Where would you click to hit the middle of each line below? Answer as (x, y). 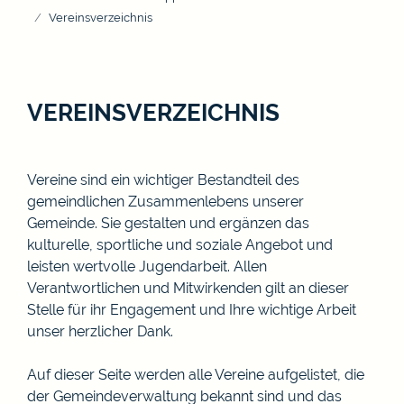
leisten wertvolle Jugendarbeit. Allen (147, 266)
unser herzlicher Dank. (100, 331)
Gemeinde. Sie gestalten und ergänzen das (168, 223)
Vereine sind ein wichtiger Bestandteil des (163, 179)
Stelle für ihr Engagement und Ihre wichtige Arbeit (192, 309)
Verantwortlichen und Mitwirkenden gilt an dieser (188, 288)
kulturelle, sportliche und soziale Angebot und (180, 244)
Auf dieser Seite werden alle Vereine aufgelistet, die (196, 374)
